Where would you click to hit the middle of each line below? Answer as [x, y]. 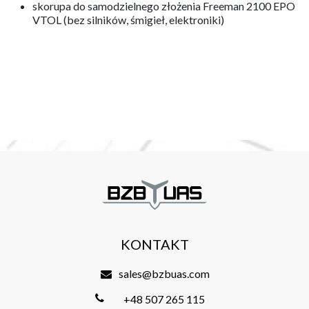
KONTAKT [154, 245]
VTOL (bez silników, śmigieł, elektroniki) [128, 20]
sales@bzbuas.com [165, 274]
